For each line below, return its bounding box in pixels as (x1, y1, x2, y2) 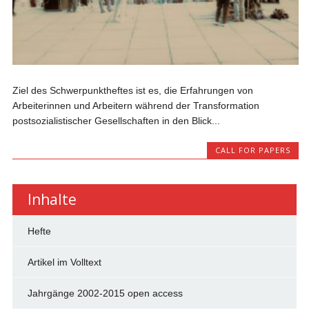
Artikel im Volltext (27, 256, 101, 268)
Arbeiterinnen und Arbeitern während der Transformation (12, 99, 260, 111)
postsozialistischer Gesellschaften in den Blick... (12, 114, 221, 126)
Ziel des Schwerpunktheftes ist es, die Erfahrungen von (12, 84, 254, 96)
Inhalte (27, 189, 77, 209)
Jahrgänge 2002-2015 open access (27, 287, 183, 299)
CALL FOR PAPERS (215, 144, 290, 155)
